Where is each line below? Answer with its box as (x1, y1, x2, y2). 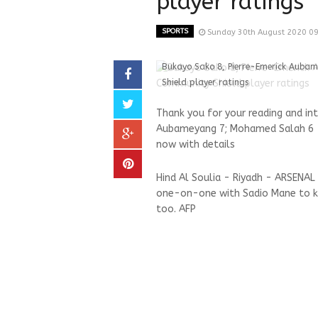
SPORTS (162, 27, 188, 35)
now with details (156, 138, 235, 150)
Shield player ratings (162, 77, 248, 87)
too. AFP (156, 203, 196, 215)
